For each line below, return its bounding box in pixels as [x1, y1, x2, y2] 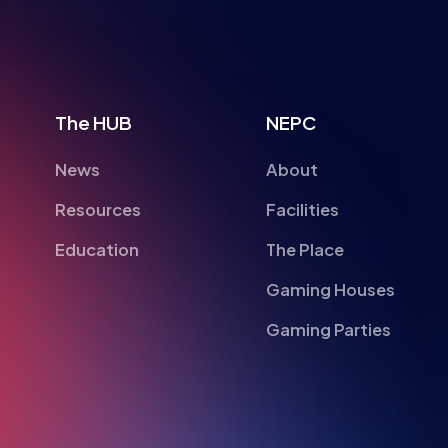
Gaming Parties [265, 239, 391, 260]
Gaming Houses [265, 199, 395, 220]
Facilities [265, 119, 339, 140]
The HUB [55, 31, 133, 54]
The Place [265, 159, 344, 180]
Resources [55, 119, 142, 140]
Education [55, 159, 140, 180]
